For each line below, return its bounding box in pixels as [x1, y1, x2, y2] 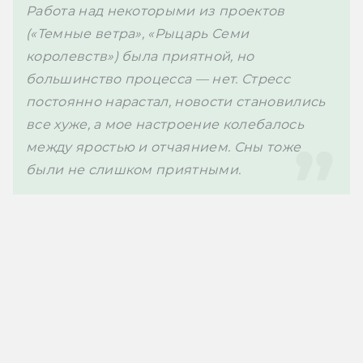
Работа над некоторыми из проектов [26, 2, 285, 19]
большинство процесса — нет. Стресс [26, 70, 290, 87]
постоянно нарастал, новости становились [26, 93, 326, 109]
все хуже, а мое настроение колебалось [26, 116, 304, 132]
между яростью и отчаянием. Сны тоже [26, 139, 301, 155]
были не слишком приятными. [26, 161, 241, 177]
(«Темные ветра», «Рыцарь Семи [26, 25, 250, 41]
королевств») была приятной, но [26, 48, 254, 64]
